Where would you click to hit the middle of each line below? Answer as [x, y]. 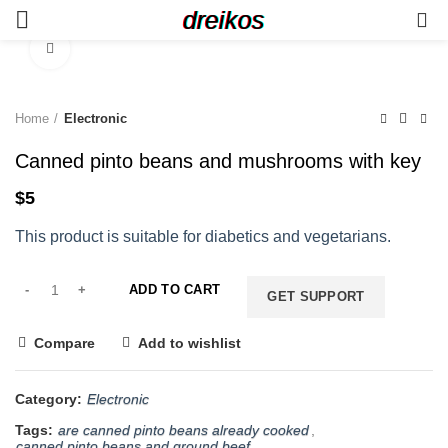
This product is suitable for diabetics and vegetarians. [203, 236]
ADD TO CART [175, 289]
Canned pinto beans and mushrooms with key [218, 161]
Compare [64, 343]
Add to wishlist [189, 343]
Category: [50, 399]
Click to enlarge [118, 48]
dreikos [224, 20]
